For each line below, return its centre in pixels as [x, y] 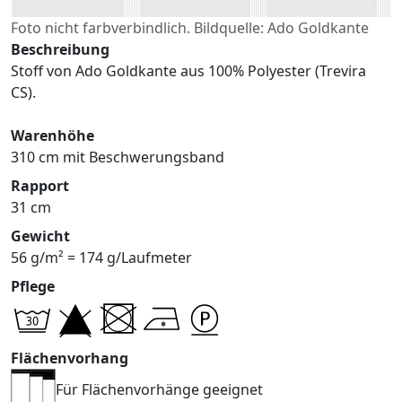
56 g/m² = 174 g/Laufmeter [101, 257]
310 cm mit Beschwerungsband [118, 157]
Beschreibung [60, 49]
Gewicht [40, 236]
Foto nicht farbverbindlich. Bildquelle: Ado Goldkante [190, 27]
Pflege [33, 286]
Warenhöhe [52, 135]
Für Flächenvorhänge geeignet [159, 390]
